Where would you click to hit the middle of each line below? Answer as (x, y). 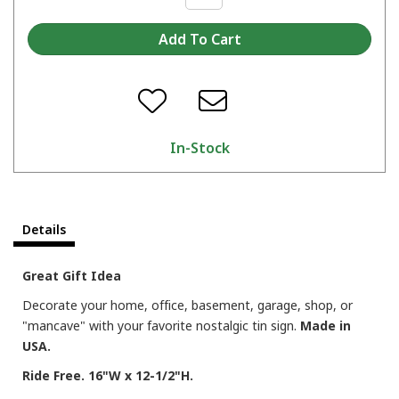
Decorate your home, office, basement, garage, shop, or (187, 305)
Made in (326, 325)
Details (44, 229)
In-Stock (199, 147)
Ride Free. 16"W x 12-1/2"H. (108, 375)
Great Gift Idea (72, 275)
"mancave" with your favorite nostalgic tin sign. (161, 325)
